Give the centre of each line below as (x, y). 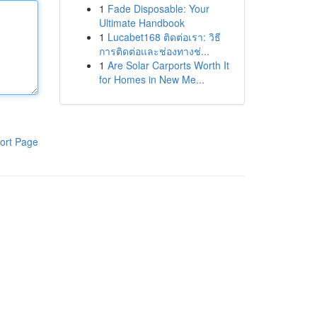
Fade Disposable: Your (158, 8)
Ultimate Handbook (142, 23)
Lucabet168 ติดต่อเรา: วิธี (164, 37)
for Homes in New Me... (151, 79)
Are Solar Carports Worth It (168, 65)
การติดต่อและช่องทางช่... (154, 51)
